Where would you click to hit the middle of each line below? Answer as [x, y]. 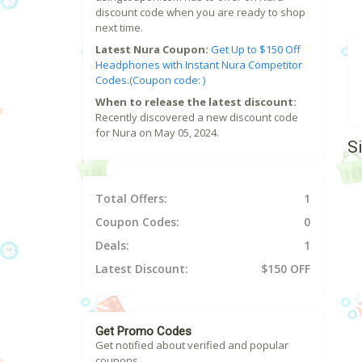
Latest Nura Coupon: [152, 50]
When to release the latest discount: [196, 102]
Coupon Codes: [137, 222]
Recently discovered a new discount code [197, 118]
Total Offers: [131, 199]
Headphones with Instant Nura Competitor [199, 65]
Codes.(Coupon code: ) [150, 80]
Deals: [112, 246]
